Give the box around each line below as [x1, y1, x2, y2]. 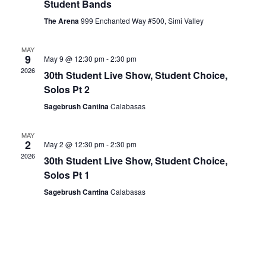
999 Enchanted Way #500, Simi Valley [80, 15, 204, 26]
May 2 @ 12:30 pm [43, 138, 104, 149]
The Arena [43, 15, 81, 26]
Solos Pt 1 [43, 167, 90, 182]
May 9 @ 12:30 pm [43, 53, 104, 64]
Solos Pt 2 [43, 82, 90, 96]
